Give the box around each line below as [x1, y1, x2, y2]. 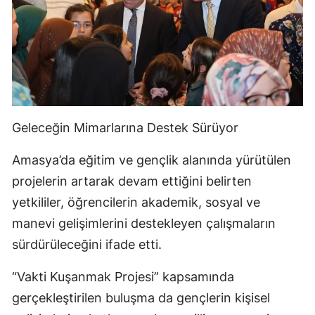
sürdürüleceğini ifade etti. [12, 237, 162, 252]
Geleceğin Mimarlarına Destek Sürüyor [12, 120, 238, 136]
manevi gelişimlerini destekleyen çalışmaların [12, 216, 276, 231]
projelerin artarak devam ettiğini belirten [12, 174, 252, 189]
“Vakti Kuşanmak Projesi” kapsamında [12, 269, 234, 285]
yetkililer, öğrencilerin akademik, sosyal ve [12, 195, 260, 210]
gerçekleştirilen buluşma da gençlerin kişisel [12, 290, 270, 306]
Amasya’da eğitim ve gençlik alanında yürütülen [12, 153, 291, 168]
